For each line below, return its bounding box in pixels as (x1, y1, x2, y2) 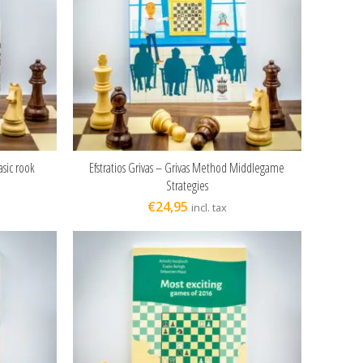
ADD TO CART (151, 159, 224, 174)
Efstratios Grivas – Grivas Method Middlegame (89, 158, 285, 177)
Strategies (165, 176, 208, 194)
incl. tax (190, 199, 227, 215)
